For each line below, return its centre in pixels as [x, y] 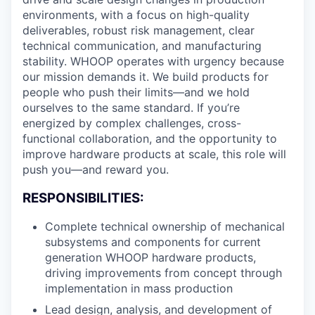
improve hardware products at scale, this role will [154, 154]
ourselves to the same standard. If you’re [131, 107]
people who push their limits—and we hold [136, 92]
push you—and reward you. [96, 169]
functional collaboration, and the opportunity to [150, 138]
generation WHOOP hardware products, [150, 258]
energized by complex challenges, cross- [132, 123]
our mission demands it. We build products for [146, 76]
